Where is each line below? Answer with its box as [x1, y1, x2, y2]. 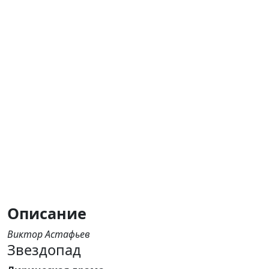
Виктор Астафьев [7, 228, 90, 241]
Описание [7, 203, 86, 223]
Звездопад [7, 240, 81, 259]
